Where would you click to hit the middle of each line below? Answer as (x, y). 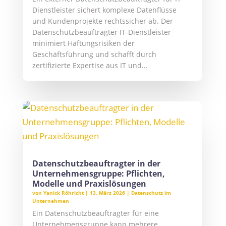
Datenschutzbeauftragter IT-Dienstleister (101, 32)
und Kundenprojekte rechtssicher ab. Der (102, 21)
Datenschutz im (151, 192)
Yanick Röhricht (63, 192)
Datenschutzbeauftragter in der (96, 163)
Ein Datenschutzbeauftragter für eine (95, 213)
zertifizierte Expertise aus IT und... (90, 65)
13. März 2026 (107, 192)
